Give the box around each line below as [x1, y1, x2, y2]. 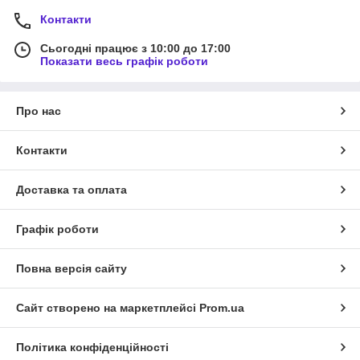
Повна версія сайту [16, 261, 127, 275]
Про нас [16, 104, 61, 117]
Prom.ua [199, 301, 244, 314]
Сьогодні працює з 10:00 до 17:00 [40, 41, 231, 55]
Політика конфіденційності [16, 340, 169, 354]
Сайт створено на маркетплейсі [16, 301, 199, 314]
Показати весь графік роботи [40, 54, 208, 67]
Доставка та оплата [16, 182, 127, 196]
